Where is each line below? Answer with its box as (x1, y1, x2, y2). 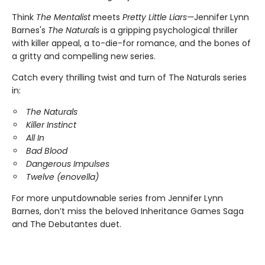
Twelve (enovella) (26, 170, 101, 183)
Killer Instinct (26, 118, 76, 131)
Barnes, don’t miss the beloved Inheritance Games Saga (12, 205, 244, 217)
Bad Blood (26, 144, 67, 157)
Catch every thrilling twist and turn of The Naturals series (12, 71, 247, 83)
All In (26, 131, 44, 144)
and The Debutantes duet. (12, 218, 121, 230)
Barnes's (12, 24, 48, 36)
